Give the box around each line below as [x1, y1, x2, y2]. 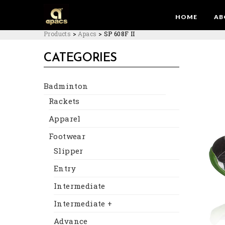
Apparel [49, 114, 81, 124]
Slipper [54, 146, 83, 156]
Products [44, 30, 71, 38]
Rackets [49, 96, 80, 106]
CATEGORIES [44, 52, 117, 65]
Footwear [49, 131, 86, 142]
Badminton [44, 81, 88, 91]
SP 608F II [103, 30, 135, 38]
